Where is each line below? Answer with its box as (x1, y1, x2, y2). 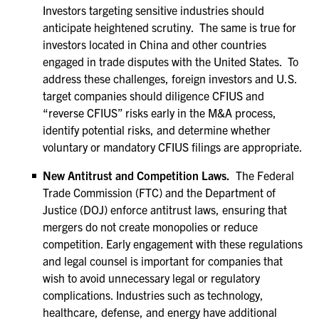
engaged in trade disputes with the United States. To (43, 54, 298, 68)
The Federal (236, 168, 294, 182)
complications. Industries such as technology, (43, 288, 263, 302)
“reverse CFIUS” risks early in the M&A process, (43, 105, 276, 120)
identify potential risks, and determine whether (43, 122, 271, 137)
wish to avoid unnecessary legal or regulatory (43, 271, 260, 285)
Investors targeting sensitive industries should (43, 3, 264, 17)
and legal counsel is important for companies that (43, 253, 283, 268)
